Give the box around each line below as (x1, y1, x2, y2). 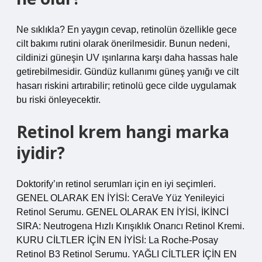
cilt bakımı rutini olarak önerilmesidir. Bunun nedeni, (16, 39, 230, 49)
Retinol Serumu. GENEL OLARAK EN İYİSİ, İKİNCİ (16, 207, 229, 217)
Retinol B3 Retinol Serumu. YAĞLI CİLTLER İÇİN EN (16, 249, 237, 259)
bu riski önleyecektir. (16, 95, 101, 105)
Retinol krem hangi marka (16, 120, 229, 143)
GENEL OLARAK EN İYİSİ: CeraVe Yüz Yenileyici (16, 193, 225, 203)
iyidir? (16, 142, 65, 164)
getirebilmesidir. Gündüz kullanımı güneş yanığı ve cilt (16, 67, 239, 77)
